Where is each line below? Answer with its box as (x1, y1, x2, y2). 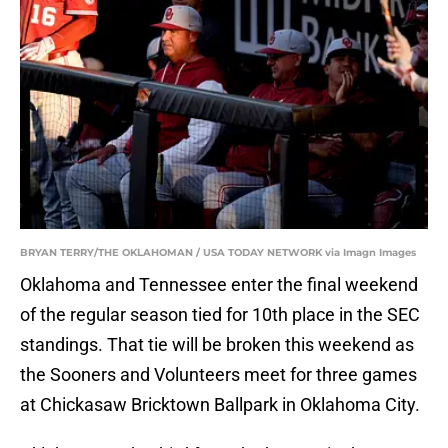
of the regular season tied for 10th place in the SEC (20, 304, 420, 326)
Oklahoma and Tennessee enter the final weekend (20, 274, 418, 296)
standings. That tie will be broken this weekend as (20, 334, 414, 356)
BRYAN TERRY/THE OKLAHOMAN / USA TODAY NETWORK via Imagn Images (20, 246, 416, 260)
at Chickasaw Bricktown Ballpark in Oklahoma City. (20, 394, 420, 416)
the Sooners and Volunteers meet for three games (20, 364, 417, 386)
